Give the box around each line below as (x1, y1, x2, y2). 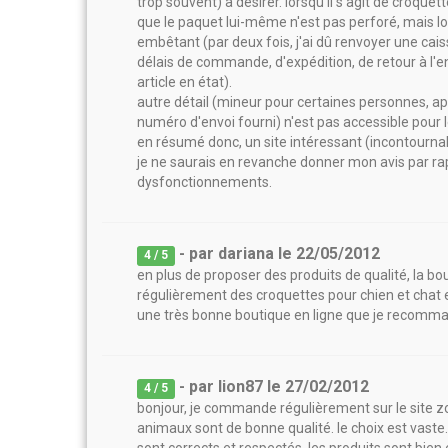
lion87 (218, 377, 264, 396)
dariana (218, 244, 275, 263)
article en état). (137, 74, 232, 90)
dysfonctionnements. (137, 174, 272, 190)
